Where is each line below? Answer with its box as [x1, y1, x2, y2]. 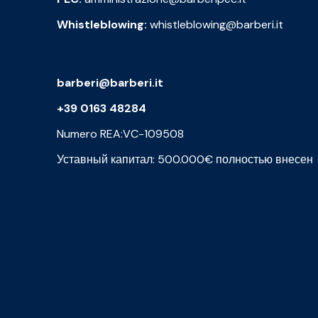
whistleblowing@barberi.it [147, 17, 283, 33]
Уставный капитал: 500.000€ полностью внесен [57, 152, 313, 168]
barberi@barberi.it [57, 75, 163, 91]
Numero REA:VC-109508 [57, 126, 184, 142]
